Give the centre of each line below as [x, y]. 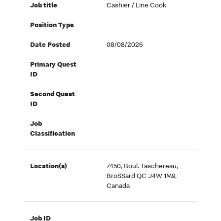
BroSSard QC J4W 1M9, [142, 177]
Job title [44, 6]
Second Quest [53, 95]
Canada [118, 187]
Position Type [52, 26]
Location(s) [49, 167]
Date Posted [50, 46]
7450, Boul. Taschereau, [143, 167]
